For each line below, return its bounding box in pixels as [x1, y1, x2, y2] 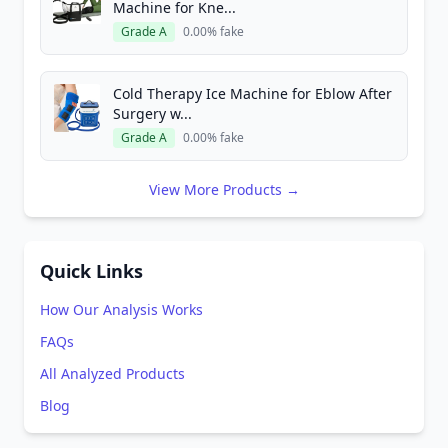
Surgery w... [113, 104, 192, 123]
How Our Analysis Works [40, 300, 203, 319]
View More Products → [148, 180, 300, 199]
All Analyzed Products [40, 364, 185, 383]
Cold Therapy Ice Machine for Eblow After [113, 84, 392, 103]
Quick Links [40, 259, 143, 283]
